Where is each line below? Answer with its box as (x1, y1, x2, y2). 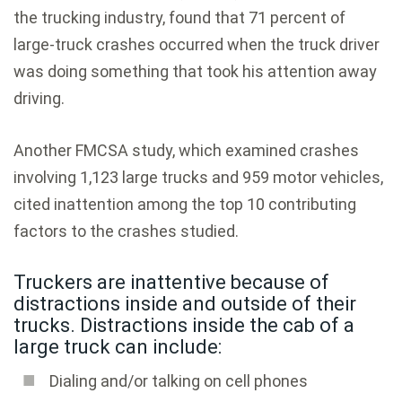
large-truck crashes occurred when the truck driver (13, 34, 380, 54)
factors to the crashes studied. (13, 221, 239, 240)
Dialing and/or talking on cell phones (49, 371, 308, 390)
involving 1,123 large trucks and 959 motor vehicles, (13, 167, 383, 187)
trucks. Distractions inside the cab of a (13, 313, 354, 336)
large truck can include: (13, 335, 222, 358)
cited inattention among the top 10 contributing (13, 194, 356, 214)
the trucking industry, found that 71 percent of (13, 7, 345, 27)
